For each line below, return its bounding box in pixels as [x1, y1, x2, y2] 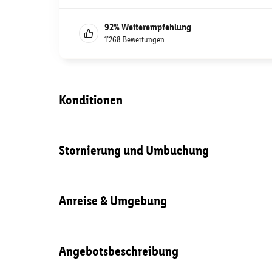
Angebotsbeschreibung [59, 243, 178, 259]
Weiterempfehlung [121, 21, 191, 33]
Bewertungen [123, 35, 165, 45]
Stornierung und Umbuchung [59, 142, 209, 158]
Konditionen [59, 92, 123, 108]
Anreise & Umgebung [59, 192, 167, 209]
